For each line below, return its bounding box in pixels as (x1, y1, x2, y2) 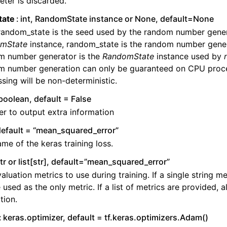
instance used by (154, 51, 224, 61)
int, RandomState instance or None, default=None (20, 14, 214, 24)
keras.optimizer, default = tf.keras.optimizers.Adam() (3, 212, 209, 222)
